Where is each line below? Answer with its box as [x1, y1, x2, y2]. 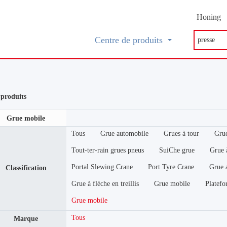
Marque [14, 215, 39, 222]
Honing [196, 13, 221, 21]
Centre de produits [94, 35, 163, 45]
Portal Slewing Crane [71, 163, 133, 171]
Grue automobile [100, 130, 149, 137]
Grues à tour [164, 130, 200, 137]
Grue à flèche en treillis [71, 180, 139, 187]
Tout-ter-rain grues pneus [71, 146, 144, 154]
